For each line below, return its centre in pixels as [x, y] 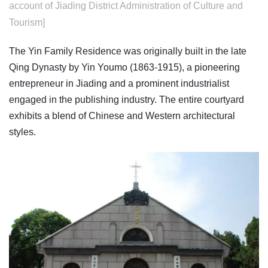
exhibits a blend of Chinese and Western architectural [122, 116]
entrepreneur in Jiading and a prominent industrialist [119, 84]
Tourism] [27, 23]
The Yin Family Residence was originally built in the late [128, 51]
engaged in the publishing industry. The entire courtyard [127, 100]
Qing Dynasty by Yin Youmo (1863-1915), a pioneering [124, 68]
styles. [22, 132]
